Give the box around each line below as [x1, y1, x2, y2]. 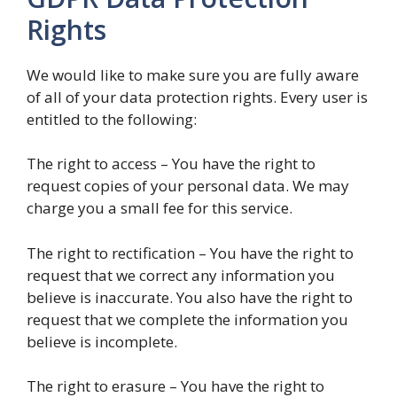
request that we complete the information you [27, 308, 348, 330]
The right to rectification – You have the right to [27, 242, 354, 263]
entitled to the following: [27, 108, 197, 129]
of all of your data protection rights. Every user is [27, 86, 368, 107]
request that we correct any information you [27, 264, 335, 285]
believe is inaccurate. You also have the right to [27, 286, 353, 307]
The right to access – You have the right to [27, 153, 315, 174]
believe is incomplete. [27, 331, 177, 352]
